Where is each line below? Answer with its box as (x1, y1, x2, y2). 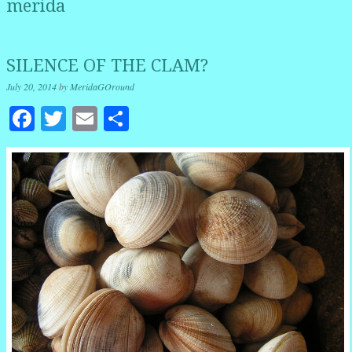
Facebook (35, 101, 131, 136)
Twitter (66, 101, 138, 136)
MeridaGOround (70, 80, 134, 93)
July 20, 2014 (6, 80, 57, 93)
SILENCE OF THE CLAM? (6, 56, 208, 76)
